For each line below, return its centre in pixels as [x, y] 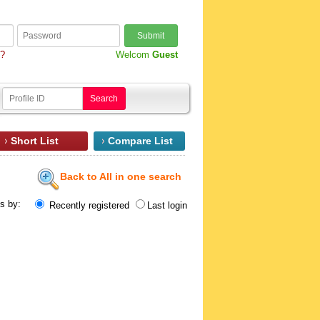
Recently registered [89, 205]
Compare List [140, 141]
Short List [34, 141]
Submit [151, 35]
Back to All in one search [120, 176]
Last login [167, 205]
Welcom [134, 55]
